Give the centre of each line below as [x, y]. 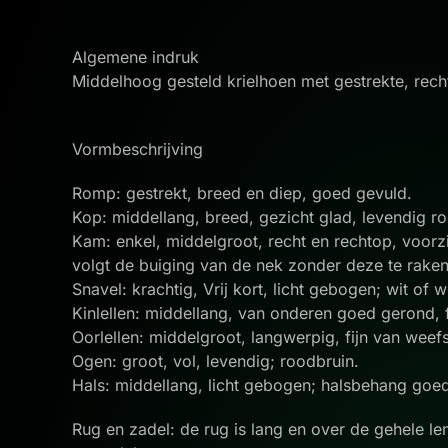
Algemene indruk [138, 57]
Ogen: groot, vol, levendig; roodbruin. [218, 361]
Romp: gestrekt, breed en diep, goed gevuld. [244, 193]
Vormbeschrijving [140, 149]
